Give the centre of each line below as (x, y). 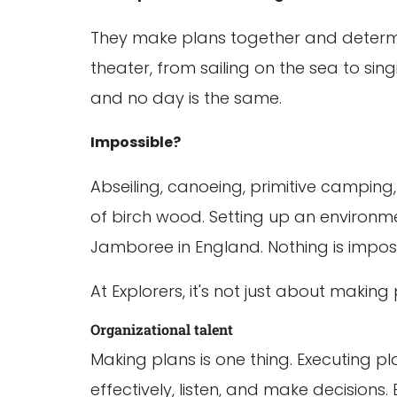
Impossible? (136, 142)
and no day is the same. (186, 98)
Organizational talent (162, 329)
